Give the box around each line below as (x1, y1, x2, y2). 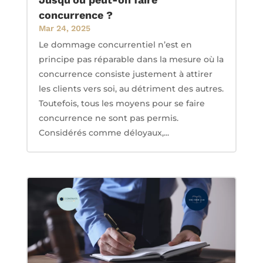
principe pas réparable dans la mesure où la (38, 53, 224, 65)
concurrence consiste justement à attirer (38, 68, 213, 79)
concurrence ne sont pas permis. (38, 112, 178, 123)
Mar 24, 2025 (38, 23, 90, 33)
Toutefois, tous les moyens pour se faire (38, 97, 205, 109)
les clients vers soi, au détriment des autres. (38, 83, 224, 94)
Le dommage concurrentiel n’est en (38, 39, 192, 50)
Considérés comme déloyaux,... (38, 127, 169, 138)
